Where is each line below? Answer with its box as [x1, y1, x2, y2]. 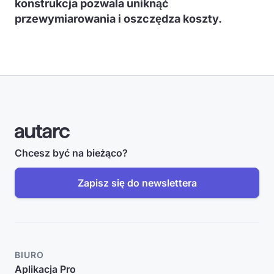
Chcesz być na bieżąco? [15, 147, 128, 159]
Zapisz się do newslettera [77, 177, 197, 189]
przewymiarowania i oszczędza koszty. [15, 12, 222, 25]
